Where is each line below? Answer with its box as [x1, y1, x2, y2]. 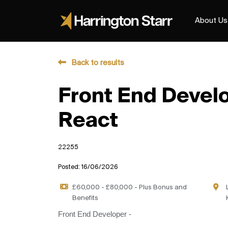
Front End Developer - [58, 210, 131, 218]
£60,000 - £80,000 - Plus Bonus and [72, 184, 187, 191]
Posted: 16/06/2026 [58, 164, 118, 170]
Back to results [71, 59, 124, 67]
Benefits [72, 194, 99, 202]
